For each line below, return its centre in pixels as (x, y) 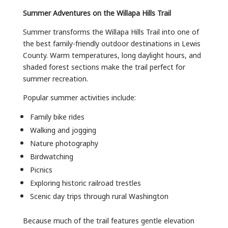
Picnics (41, 169)
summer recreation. (55, 78)
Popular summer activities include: (79, 97)
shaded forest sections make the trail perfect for (104, 66)
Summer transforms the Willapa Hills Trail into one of (111, 31)
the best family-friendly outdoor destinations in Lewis (111, 43)
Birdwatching (51, 156)
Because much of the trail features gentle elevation (108, 220)
